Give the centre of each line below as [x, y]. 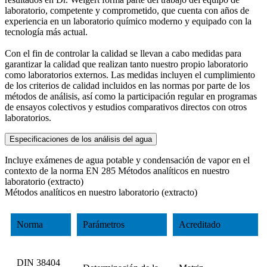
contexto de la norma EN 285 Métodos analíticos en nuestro [117, 170]
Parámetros [104, 224]
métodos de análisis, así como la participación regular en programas [131, 96]
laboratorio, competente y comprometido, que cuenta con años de [127, 10]
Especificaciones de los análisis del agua [81, 139]
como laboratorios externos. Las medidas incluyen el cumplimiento [130, 74]
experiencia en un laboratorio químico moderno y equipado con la [128, 21]
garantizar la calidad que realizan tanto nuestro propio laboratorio [126, 64]
